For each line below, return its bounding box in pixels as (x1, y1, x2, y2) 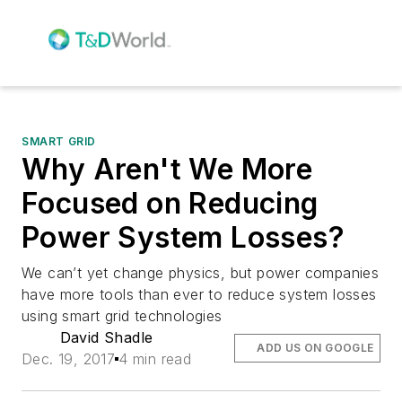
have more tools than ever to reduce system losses (22, 284, 377, 303)
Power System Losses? (22, 219, 345, 255)
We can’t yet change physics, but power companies (22, 263, 380, 282)
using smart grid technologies (22, 306, 223, 325)
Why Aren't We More (22, 151, 313, 187)
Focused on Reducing (22, 185, 319, 221)
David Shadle (59, 328, 153, 346)
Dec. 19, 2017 (22, 349, 116, 368)
